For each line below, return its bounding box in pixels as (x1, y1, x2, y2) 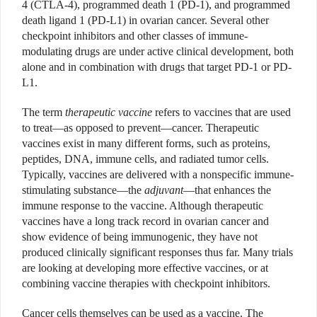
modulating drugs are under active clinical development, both (22, 45, 294, 58)
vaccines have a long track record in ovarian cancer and (22, 215, 269, 228)
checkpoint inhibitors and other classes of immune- (22, 30, 248, 42)
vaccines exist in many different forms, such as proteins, (22, 137, 270, 150)
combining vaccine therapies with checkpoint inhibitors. (22, 277, 270, 290)
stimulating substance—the (22, 184, 144, 197)
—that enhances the (183, 184, 271, 197)
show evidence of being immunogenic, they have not (22, 231, 258, 243)
